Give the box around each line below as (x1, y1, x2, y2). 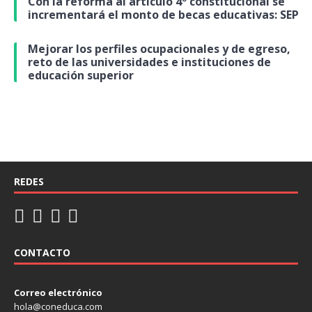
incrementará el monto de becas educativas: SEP (28, 6, 299, 22)
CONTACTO (14, 245, 70, 259)
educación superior (28, 67, 134, 83)
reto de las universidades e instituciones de (28, 54, 271, 70)
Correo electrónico (14, 286, 102, 299)
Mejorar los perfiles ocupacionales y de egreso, (28, 40, 290, 56)
